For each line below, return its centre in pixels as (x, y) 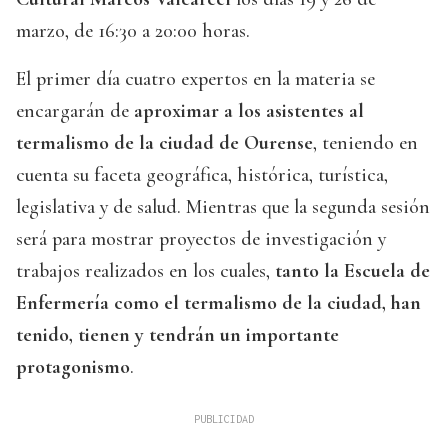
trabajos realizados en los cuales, (143, 271)
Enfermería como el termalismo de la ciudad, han (218, 303)
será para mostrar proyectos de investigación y (201, 239)
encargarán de (75, 111)
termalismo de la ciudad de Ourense (164, 143)
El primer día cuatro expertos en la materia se (195, 79)
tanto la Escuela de (350, 271)
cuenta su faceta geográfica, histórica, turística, (202, 175)
